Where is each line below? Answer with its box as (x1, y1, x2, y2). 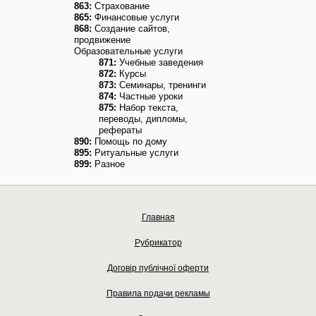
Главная (141, 212, 175, 222)
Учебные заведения (116, 57, 203, 68)
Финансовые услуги (92, 12, 179, 23)
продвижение (74, 35, 130, 45)
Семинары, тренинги (116, 80, 206, 90)
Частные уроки (116, 91, 183, 102)
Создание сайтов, (92, 23, 170, 34)
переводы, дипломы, (99, 114, 188, 124)
